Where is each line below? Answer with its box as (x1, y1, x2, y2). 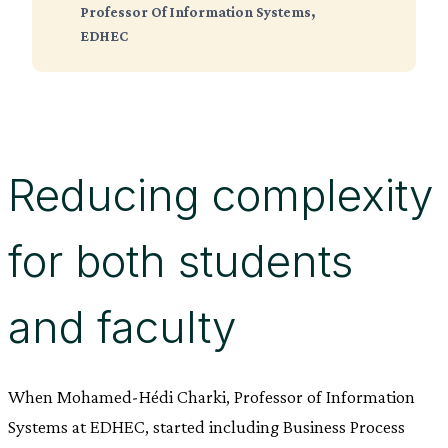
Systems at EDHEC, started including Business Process (8, 415, 405, 437)
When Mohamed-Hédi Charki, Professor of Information (8, 385, 415, 407)
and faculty (8, 299, 236, 354)
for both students (8, 233, 353, 288)
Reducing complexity (8, 167, 433, 222)
